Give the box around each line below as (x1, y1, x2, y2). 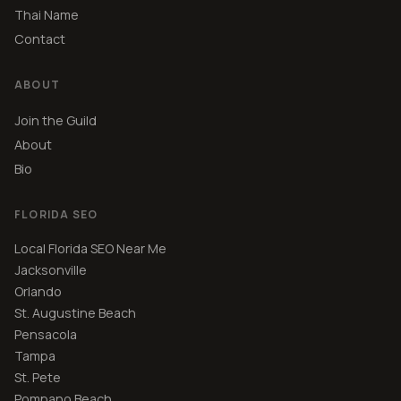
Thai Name (14, 5, 79, 23)
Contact (14, 30, 65, 47)
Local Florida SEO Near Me (14, 239, 166, 257)
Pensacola (14, 325, 77, 343)
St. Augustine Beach (14, 303, 136, 321)
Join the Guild (14, 111, 97, 129)
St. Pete (14, 368, 61, 386)
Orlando (14, 282, 62, 300)
